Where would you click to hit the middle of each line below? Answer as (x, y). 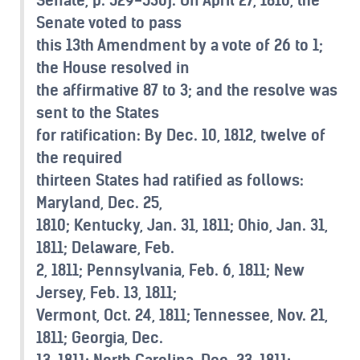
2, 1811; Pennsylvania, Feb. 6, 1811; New (170, 270)
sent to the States (98, 112)
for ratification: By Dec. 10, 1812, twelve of (181, 135)
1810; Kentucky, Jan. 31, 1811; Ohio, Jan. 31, (182, 225)
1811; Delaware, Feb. (105, 247)
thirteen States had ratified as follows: (170, 180)
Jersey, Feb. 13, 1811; (106, 292)
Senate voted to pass (109, 22)
